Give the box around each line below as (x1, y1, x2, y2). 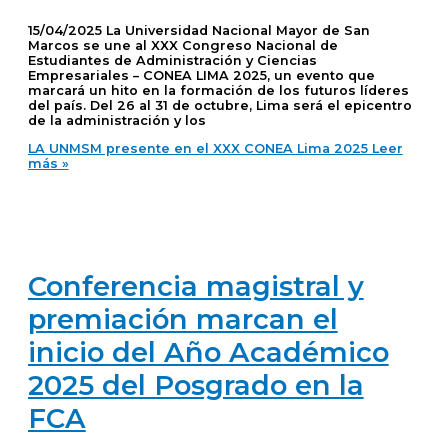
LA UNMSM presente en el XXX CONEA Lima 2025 (27, 141, 368, 157)
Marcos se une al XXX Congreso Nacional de (27, 38, 338, 54)
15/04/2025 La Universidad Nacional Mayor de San (27, 23, 370, 39)
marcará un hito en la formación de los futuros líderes (27, 83, 409, 99)
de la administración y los (27, 113, 206, 129)
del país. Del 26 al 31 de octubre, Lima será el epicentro (27, 98, 412, 114)
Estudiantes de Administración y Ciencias (27, 53, 317, 69)
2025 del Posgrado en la (27, 369, 364, 403)
